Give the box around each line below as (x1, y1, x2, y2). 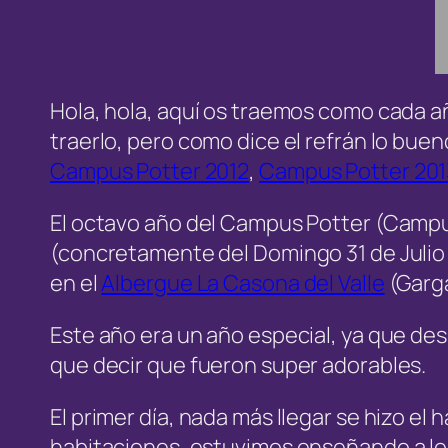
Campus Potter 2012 (50, 156, 250, 187)
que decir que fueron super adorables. (50, 350, 427, 381)
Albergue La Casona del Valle (101, 268, 385, 299)
